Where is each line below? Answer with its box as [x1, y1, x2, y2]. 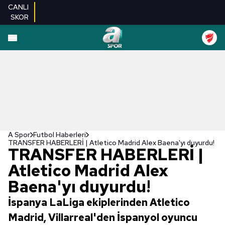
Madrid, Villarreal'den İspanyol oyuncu [8, 211, 197, 224]
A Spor [8, 130, 30, 139]
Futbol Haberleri [33, 130, 86, 139]
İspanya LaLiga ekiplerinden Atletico [8, 196, 190, 209]
